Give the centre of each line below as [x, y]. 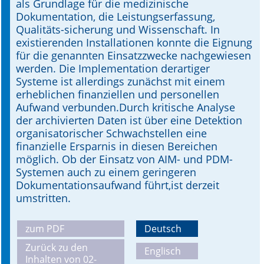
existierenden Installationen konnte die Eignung [134, 42]
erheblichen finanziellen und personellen [118, 94]
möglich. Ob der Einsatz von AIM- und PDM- [124, 159]
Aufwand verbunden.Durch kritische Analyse [126, 107]
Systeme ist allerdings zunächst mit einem [121, 81]
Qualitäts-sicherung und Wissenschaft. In [118, 29]
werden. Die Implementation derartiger [113, 68]
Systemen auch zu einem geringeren [106, 172]
